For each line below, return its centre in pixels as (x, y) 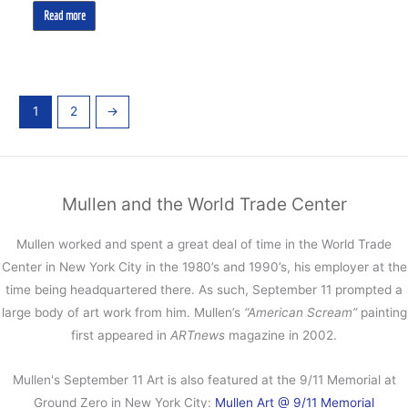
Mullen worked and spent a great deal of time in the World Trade (204, 244)
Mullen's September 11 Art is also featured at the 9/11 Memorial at (204, 379)
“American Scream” (300, 312)
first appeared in (121, 335)
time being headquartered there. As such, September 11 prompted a (204, 289)
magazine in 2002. (281, 335)
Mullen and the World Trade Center (204, 204)
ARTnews (198, 335)
